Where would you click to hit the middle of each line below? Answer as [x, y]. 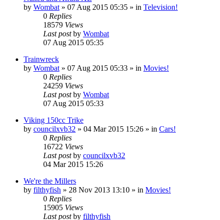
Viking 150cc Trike [54, 120]
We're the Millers [50, 181]
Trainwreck [41, 59]
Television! [161, 7]
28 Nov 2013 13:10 [99, 190]
